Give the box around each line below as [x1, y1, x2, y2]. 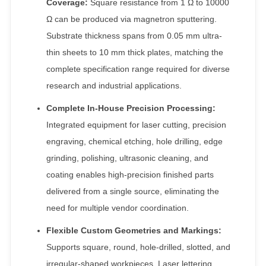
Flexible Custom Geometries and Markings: [46, 225, 221, 235]
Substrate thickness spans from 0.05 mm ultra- [46, 30, 222, 40]
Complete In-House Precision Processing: [46, 103, 216, 113]
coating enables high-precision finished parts [46, 169, 214, 179]
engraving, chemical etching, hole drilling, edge [46, 136, 223, 146]
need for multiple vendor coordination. [46, 202, 189, 213]
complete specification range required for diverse [46, 64, 230, 74]
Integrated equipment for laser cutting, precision [46, 119, 226, 129]
